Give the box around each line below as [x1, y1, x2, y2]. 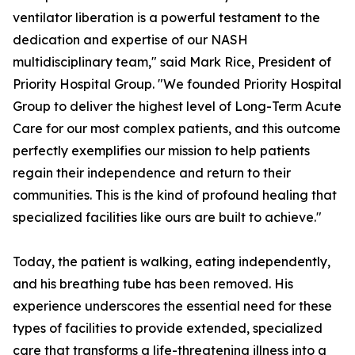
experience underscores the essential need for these [13, 298, 332, 315]
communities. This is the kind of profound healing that [13, 187, 337, 204]
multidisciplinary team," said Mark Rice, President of [13, 54, 331, 71]
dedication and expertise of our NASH [13, 32, 248, 48]
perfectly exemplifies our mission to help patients [13, 143, 310, 159]
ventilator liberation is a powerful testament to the [13, 10, 320, 26]
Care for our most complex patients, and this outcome [13, 120, 341, 137]
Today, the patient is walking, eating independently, [13, 254, 330, 270]
